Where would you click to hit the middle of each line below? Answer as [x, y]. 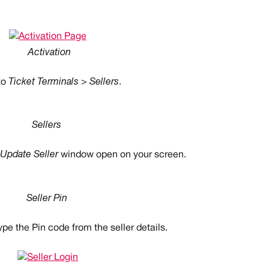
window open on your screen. [122, 155]
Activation [49, 53]
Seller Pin [47, 199]
